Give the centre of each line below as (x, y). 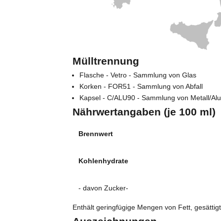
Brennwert (96, 134)
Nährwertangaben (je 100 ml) (144, 112)
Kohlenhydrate (104, 161)
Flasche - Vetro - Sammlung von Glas (138, 75)
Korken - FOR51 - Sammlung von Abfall (141, 87)
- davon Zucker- (104, 188)
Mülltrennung (106, 61)
